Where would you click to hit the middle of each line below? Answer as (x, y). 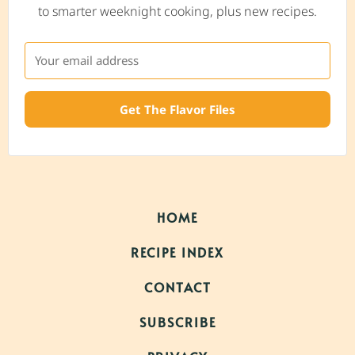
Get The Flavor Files (177, 110)
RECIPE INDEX (177, 252)
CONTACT (177, 287)
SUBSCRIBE (177, 322)
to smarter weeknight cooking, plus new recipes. (177, 11)
